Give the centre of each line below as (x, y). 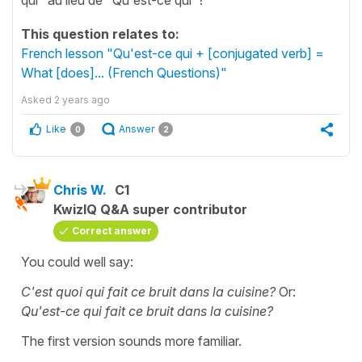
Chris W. (80, 189)
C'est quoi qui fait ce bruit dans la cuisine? (148, 291)
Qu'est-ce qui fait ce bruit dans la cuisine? (147, 311)
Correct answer (112, 230)
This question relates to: (100, 34)
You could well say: (79, 261)
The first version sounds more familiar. (131, 341)
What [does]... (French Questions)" (124, 72)
